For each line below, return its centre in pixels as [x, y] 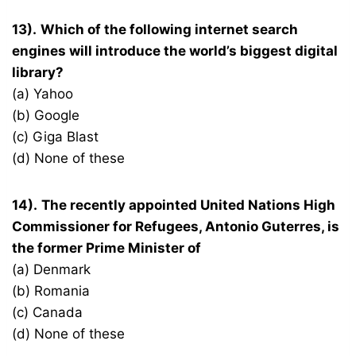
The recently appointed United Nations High [189, 205]
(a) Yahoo [43, 94]
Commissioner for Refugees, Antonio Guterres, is [176, 227]
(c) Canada [48, 313]
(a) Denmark [52, 270]
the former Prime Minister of [107, 248]
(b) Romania [51, 291]
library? [38, 73]
